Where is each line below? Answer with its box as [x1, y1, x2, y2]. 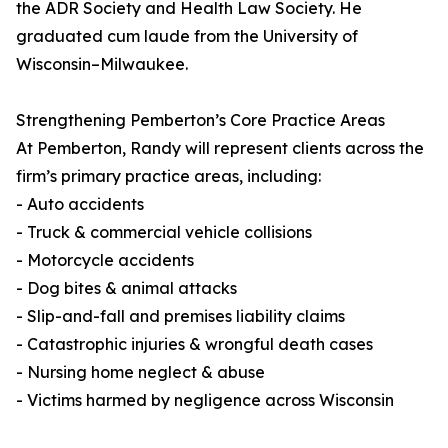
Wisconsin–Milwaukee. [16, 54, 188, 75]
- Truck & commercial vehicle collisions [16, 222, 312, 243]
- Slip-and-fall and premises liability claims [16, 306, 345, 327]
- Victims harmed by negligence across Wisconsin [16, 390, 394, 411]
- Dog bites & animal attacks [16, 278, 237, 299]
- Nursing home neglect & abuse [16, 362, 265, 383]
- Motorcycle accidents [16, 250, 194, 271]
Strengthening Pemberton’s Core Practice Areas [16, 110, 385, 131]
